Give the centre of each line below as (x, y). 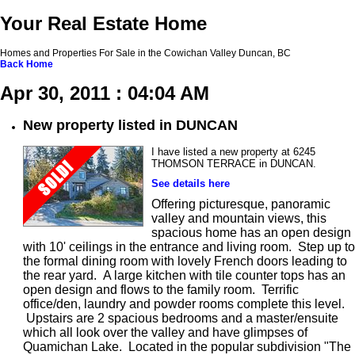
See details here (191, 184)
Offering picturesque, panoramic (241, 204)
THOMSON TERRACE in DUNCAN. (234, 164)
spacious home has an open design (251, 233)
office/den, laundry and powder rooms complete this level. (184, 304)
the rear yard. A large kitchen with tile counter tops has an (184, 276)
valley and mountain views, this (239, 219)
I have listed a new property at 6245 (233, 152)
